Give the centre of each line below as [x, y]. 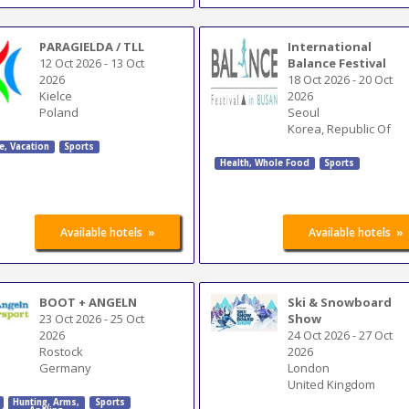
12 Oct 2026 [71, 63]
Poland [59, 112]
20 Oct [376, 79]
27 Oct [376, 335]
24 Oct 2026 [319, 335]
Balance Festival [337, 63]
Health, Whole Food [264, 163]
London [309, 367]
